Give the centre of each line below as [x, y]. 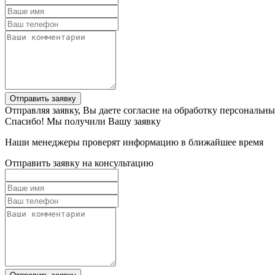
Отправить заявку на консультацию [79, 163]
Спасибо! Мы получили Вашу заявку [83, 121]
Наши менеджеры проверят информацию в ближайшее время [134, 142]
